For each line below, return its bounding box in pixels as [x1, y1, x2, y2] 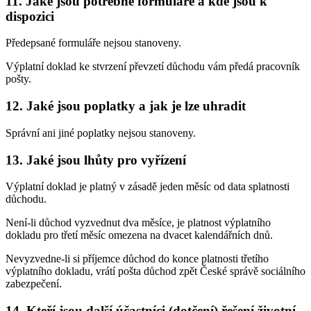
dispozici [6, 8, 54, 24]
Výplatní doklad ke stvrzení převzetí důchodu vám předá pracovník [6, 60, 300, 73]
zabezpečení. [6, 278, 62, 290]
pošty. [6, 73, 31, 85]
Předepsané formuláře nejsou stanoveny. [6, 37, 181, 49]
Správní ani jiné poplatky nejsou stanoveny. [6, 126, 196, 139]
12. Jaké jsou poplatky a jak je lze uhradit [6, 99, 246, 114]
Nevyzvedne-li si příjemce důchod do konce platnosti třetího [6, 253, 269, 265]
